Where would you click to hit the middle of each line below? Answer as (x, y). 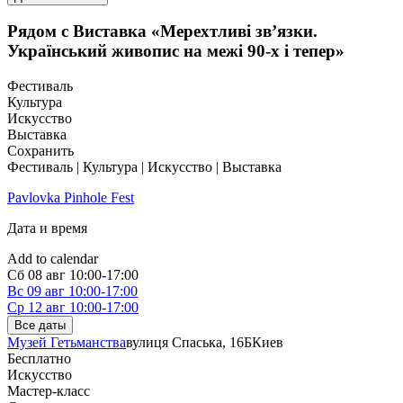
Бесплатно (39, 359)
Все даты (40, 326)
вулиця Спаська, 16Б (189, 343)
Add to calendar (53, 259)
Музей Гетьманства (67, 343)
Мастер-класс (49, 391)
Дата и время (47, 228)
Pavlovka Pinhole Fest (71, 198)
